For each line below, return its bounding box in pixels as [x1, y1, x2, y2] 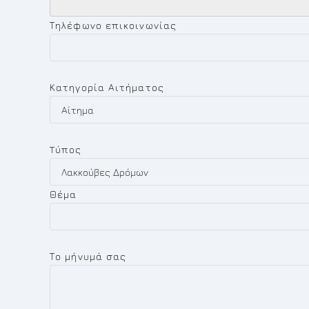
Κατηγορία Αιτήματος [50, 81, 164, 93]
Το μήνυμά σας [50, 250, 127, 262]
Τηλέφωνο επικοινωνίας [50, 19, 177, 31]
